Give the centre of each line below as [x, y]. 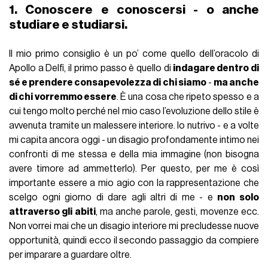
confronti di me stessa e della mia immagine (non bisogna [134, 155]
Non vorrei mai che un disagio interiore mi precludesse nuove [134, 226]
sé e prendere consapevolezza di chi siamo [108, 83]
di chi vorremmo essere [63, 97]
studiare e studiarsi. [68, 25]
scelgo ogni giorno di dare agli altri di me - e [113, 198]
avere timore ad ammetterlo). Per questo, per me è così [134, 169]
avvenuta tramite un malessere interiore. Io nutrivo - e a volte [134, 126]
